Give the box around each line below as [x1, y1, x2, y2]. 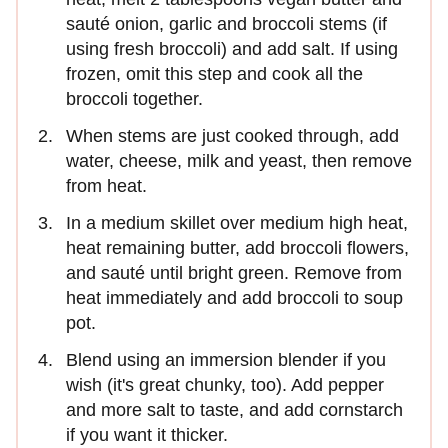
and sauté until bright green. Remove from [66, 262, 402, 283]
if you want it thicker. [66, 424, 228, 445]
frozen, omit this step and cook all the [66, 63, 363, 84]
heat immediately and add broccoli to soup [66, 287, 403, 308]
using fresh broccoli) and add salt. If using [66, 38, 398, 59]
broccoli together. [66, 88, 208, 109]
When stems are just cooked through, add [66, 125, 399, 146]
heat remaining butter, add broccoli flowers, [66, 237, 409, 258]
